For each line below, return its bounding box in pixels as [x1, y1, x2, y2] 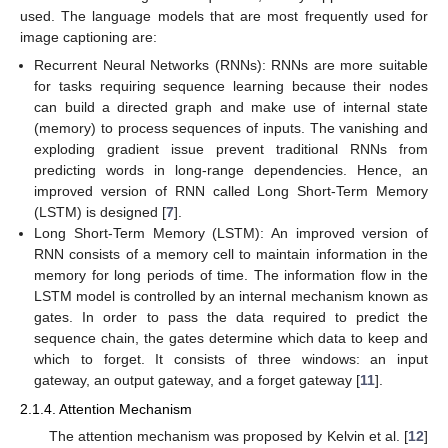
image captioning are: [20, 29, 157, 46]
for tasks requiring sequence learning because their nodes [34, 78, 428, 95]
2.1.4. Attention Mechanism [20, 400, 192, 417]
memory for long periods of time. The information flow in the [34, 267, 428, 284]
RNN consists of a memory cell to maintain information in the [34, 246, 428, 263]
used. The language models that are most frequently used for [20, 8, 428, 25]
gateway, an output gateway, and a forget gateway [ [34, 372, 361, 389]
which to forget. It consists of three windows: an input [34, 351, 428, 368]
